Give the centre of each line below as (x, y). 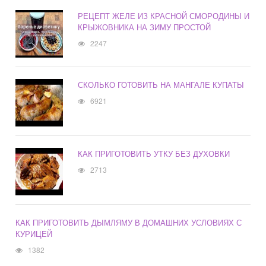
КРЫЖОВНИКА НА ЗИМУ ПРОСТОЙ (145, 27)
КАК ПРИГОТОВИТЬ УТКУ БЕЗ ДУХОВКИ (154, 154)
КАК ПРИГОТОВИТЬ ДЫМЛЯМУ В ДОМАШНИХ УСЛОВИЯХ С (129, 223)
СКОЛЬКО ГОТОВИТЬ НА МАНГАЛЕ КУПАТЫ (161, 85)
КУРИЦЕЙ (34, 234)
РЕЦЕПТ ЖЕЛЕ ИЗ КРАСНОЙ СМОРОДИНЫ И (164, 16)
